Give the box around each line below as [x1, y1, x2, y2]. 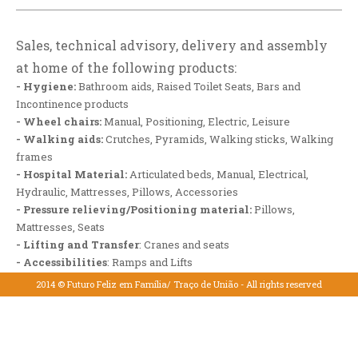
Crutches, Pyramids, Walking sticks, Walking [103, 132, 333, 147]
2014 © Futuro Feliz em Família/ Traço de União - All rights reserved [36, 278, 322, 290]
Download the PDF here [20, 310, 169, 328]
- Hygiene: [16, 79, 78, 94]
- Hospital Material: [16, 167, 127, 182]
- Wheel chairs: [16, 114, 101, 129]
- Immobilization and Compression [16, 290, 213, 305]
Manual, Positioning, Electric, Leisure [101, 114, 290, 129]
